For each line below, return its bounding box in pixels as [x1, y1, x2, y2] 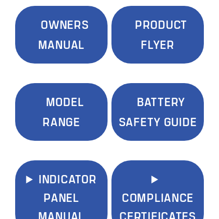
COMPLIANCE [121, 189, 194, 206]
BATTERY [137, 93, 186, 110]
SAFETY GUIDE [118, 113, 197, 130]
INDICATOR [38, 170, 97, 187]
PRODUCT [135, 16, 188, 33]
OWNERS [41, 16, 89, 33]
